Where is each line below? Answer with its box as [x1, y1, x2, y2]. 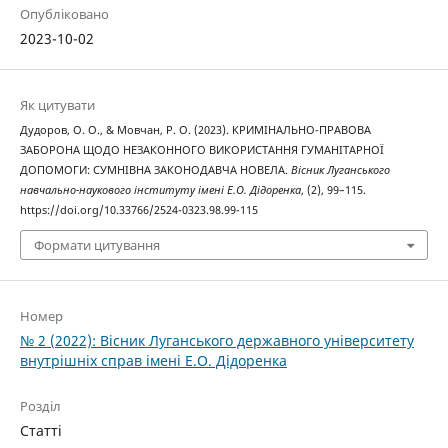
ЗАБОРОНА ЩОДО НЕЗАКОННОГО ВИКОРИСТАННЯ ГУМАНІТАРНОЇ [19, 142, 384, 157]
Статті [19, 421, 62, 441]
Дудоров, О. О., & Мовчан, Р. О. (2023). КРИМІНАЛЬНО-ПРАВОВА [19, 122, 371, 137]
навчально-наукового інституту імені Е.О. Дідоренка [19, 182, 301, 197]
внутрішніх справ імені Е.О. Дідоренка [19, 351, 287, 371]
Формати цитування [33, 236, 160, 255]
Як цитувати [19, 95, 95, 114]
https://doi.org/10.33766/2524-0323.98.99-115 [19, 202, 258, 217]
